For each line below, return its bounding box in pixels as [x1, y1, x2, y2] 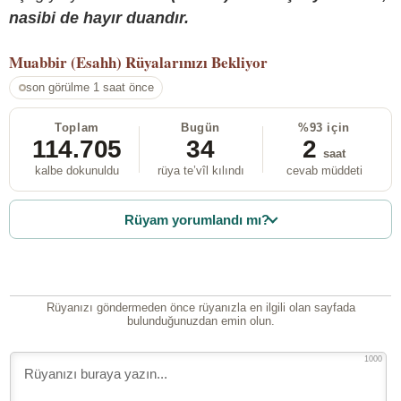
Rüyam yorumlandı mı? [124, 211, 270, 227]
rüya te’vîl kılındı [157, 164, 244, 178]
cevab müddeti [286, 164, 363, 178]
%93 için [298, 121, 350, 135]
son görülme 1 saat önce [25, 81, 154, 95]
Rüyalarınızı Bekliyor [125, 50, 268, 73]
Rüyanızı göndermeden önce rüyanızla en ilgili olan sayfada [46, 301, 355, 315]
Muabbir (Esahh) [9, 50, 122, 73]
